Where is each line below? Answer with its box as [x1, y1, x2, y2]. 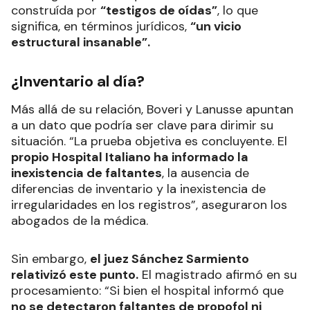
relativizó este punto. [11, 266, 138, 284]
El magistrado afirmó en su [138, 266, 297, 284]
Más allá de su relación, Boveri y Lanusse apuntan [11, 101, 293, 118]
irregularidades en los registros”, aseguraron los [11, 197, 287, 214]
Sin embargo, [11, 250, 90, 268]
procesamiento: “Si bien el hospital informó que [11, 282, 284, 300]
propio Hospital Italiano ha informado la [11, 149, 248, 166]
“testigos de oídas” [100, 2, 217, 19]
